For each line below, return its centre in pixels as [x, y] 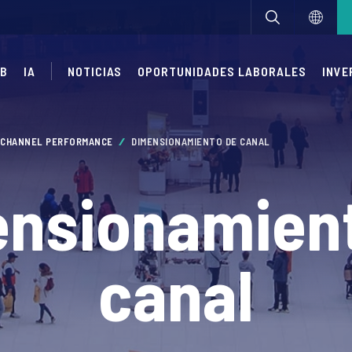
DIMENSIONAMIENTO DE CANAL [201, 141]
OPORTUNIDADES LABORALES [222, 71]
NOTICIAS [95, 71]
